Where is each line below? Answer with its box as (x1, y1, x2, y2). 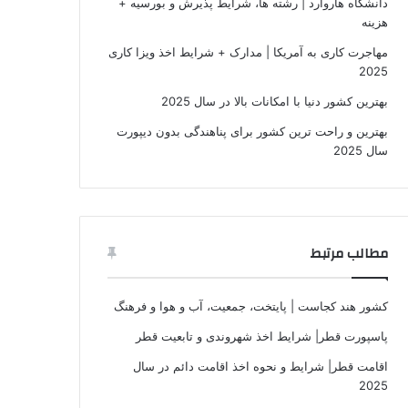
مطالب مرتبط (311, 240, 388, 266)
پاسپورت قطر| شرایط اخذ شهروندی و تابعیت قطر (136, 328, 388, 343)
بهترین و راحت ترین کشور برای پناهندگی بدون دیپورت (117, 123, 388, 138)
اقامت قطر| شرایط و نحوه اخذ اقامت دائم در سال (133, 358, 388, 373)
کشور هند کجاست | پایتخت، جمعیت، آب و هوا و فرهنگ (114, 298, 388, 313)
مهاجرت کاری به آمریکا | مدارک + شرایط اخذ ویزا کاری (108, 44, 388, 59)
